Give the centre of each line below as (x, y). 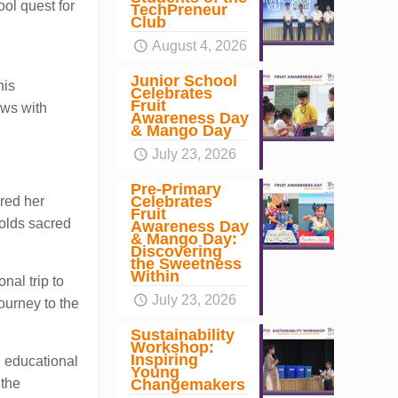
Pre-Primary (175, 189)
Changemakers (187, 385)
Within (155, 276)
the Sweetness (186, 264)
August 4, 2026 (200, 46)
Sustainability (182, 335)
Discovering (176, 251)
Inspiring (164, 360)
